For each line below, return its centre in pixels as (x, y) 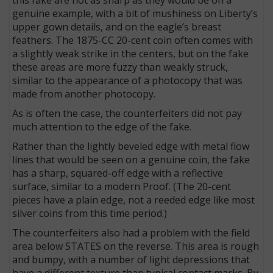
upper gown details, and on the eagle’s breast (117, 27)
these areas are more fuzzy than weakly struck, (120, 67)
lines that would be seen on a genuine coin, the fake (131, 159)
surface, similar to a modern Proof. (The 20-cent (122, 186)
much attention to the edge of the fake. (102, 126)
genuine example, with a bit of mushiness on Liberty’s (135, 13)
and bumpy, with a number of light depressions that (131, 259)
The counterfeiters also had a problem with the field (131, 232)
